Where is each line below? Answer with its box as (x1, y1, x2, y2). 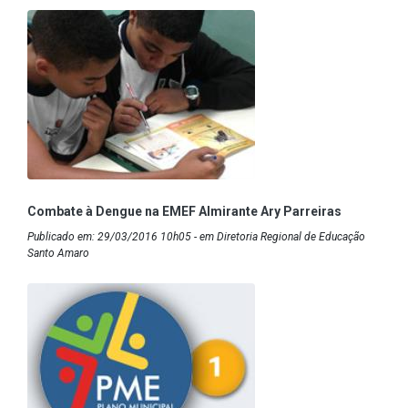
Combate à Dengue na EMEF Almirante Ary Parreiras (27, 203, 342, 219)
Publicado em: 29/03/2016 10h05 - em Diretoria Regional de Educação (27, 229, 365, 243)
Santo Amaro (27, 246, 89, 260)
